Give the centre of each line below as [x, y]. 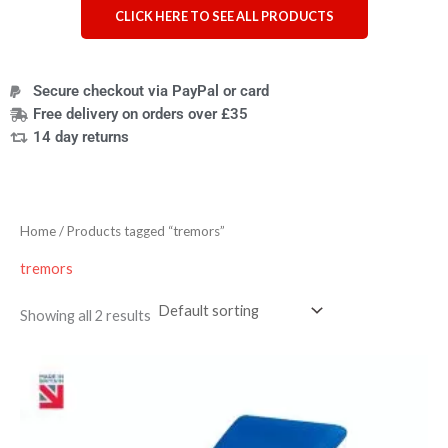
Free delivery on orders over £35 [140, 114]
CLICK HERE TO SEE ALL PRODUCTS [224, 16]
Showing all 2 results [85, 316]
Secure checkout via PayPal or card [150, 91]
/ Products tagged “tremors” [140, 231]
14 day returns [80, 137]
